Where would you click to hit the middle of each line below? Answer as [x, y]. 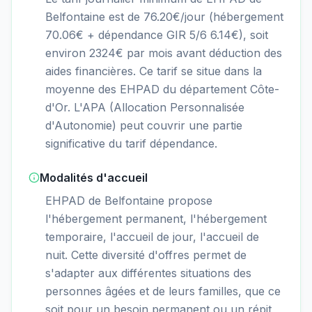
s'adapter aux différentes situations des [148, 273]
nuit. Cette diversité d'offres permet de [146, 255]
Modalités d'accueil [94, 177]
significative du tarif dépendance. [131, 143]
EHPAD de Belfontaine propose [129, 200]
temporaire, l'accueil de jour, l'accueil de [152, 236]
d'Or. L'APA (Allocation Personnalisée [145, 107]
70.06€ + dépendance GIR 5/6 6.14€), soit [157, 34]
